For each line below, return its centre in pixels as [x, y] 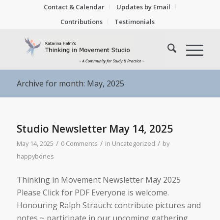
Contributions [81, 22]
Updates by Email [144, 7]
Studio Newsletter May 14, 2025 [95, 129]
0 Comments [79, 143]
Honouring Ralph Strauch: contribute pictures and [109, 205]
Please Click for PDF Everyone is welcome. [93, 192]
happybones [35, 156]
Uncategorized [133, 143]
